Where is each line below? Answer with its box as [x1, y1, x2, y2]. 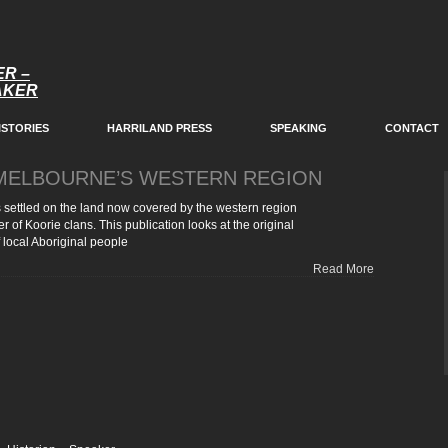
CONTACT [385, 122, 439, 134]
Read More [313, 262, 374, 276]
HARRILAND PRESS [107, 122, 212, 134]
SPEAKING [270, 122, 327, 134]
